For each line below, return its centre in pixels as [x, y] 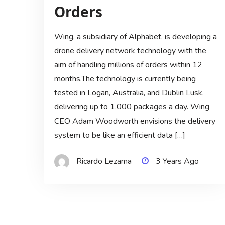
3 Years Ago [177, 161]
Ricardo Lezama [104, 161]
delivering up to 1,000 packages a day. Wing [132, 107]
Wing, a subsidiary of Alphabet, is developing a [135, 36]
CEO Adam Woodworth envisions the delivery [135, 121]
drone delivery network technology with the [130, 50]
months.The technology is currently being [125, 79]
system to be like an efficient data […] [120, 135]
